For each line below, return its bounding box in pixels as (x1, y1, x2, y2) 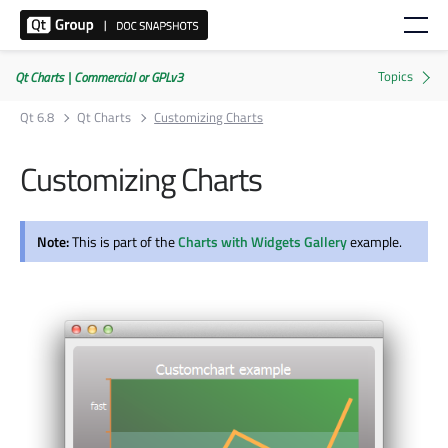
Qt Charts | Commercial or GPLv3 (15, 67, 183, 87)
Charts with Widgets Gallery (178, 230, 347, 252)
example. (347, 230, 402, 252)
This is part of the (72, 230, 178, 252)
